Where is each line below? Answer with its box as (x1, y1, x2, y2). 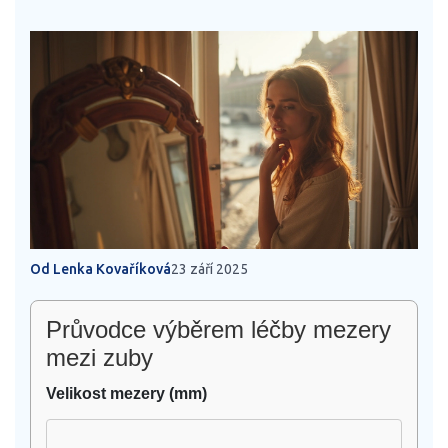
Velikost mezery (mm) (46, 385, 207, 403)
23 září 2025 (171, 261, 248, 278)
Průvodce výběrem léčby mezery (46, 316, 391, 344)
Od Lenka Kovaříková (30, 261, 171, 278)
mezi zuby (46, 344, 153, 372)
